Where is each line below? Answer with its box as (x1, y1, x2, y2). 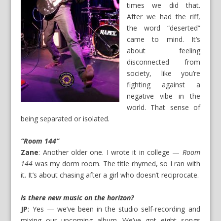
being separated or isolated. (21, 113, 110, 123)
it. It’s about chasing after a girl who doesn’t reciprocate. (21, 170, 199, 180)
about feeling (127, 45, 200, 55)
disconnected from (127, 57, 200, 67)
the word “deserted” (127, 23, 200, 33)
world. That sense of (127, 102, 200, 112)
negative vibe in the (127, 91, 200, 101)
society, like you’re (127, 68, 200, 78)
